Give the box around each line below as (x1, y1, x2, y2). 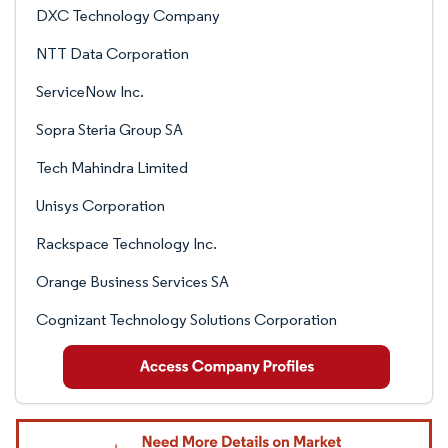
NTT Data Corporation (36, 44, 189, 63)
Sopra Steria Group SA (36, 120, 183, 139)
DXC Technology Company (36, 6, 220, 25)
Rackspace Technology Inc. (36, 234, 217, 253)
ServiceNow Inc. (36, 82, 144, 101)
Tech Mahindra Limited (36, 158, 188, 177)
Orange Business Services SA (36, 272, 229, 291)
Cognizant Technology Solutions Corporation (36, 310, 337, 329)
